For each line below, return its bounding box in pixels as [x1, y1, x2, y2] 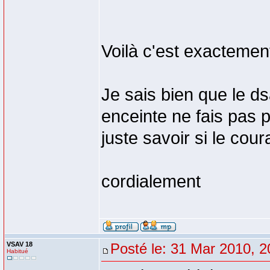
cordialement [101, 172, 201, 191]
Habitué [7, 248, 28, 254]
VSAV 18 [7, 240, 33, 248]
